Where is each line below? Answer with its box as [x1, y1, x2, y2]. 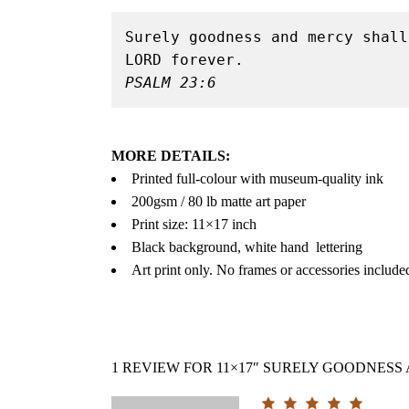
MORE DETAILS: [111, 148, 230, 163]
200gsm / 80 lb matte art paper [131, 194, 306, 209]
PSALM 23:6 [125, 74, 216, 91]
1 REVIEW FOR [111, 360, 216, 375]
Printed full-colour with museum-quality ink [131, 171, 383, 186]
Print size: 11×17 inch [131, 216, 257, 232]
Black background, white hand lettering [131, 239, 362, 255]
